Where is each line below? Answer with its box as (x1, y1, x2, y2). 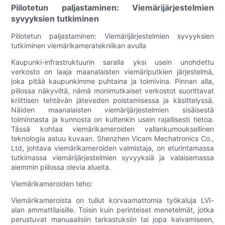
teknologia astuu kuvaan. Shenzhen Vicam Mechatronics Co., (11, 134, 214, 143)
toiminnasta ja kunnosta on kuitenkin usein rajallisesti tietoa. (11, 115, 214, 124)
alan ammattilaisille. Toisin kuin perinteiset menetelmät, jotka (11, 205, 214, 214)
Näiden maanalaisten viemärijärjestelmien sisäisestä (11, 105, 214, 115)
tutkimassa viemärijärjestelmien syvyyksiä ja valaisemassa (11, 153, 214, 162)
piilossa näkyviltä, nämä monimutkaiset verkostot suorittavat (11, 86, 214, 95)
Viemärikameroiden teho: (11, 179, 93, 188)
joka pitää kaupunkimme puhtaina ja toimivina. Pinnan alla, (11, 77, 214, 86)
